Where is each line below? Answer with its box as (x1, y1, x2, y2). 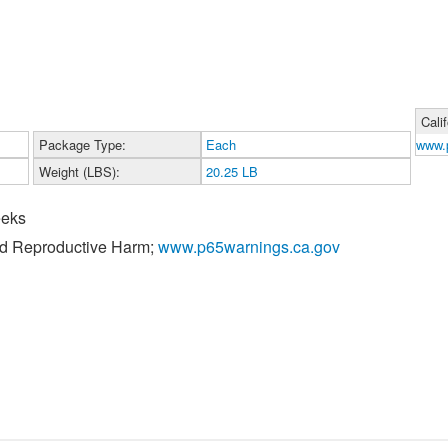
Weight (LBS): (39, 162, 121, 182)
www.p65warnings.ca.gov (158, 235, 341, 259)
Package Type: (39, 135, 127, 155)
